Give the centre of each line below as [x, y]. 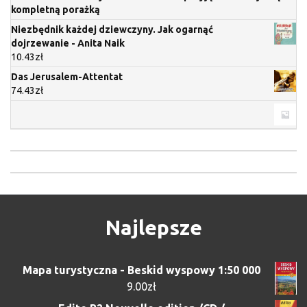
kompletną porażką [56, 10]
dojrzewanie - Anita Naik [68, 44]
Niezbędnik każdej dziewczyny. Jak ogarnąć [112, 30]
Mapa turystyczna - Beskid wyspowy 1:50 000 [141, 270]
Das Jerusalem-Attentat [67, 77]
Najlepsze [153, 228]
